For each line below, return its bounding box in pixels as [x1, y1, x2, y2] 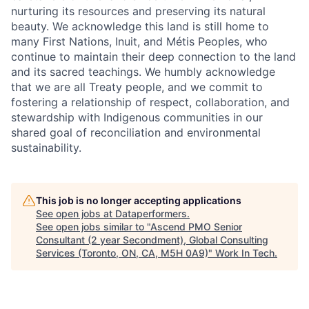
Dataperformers [115, 208, 187, 220]
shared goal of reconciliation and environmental [11, 126, 261, 140]
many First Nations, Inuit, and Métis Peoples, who [11, 34, 268, 49]
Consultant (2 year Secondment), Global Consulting [36, 234, 268, 246]
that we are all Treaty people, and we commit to [11, 80, 263, 94]
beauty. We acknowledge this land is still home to [11, 19, 269, 34]
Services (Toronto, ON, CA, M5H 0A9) [36, 247, 208, 259]
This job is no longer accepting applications [36, 195, 241, 207]
